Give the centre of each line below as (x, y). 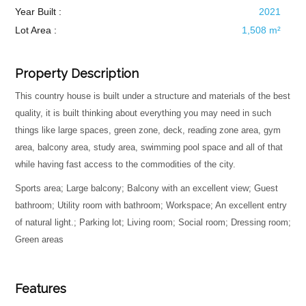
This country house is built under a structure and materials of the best (152, 96)
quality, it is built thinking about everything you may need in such (143, 113)
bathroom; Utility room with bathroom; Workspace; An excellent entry (151, 205)
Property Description (76, 73)
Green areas (39, 239)
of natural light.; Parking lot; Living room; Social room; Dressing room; (153, 222)
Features (40, 289)
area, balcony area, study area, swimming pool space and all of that (149, 147)
